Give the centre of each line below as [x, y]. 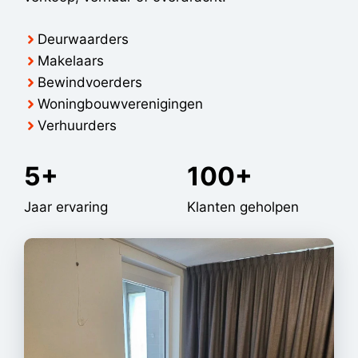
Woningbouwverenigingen [120, 103]
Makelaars [71, 60]
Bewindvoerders [90, 82]
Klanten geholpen [243, 207]
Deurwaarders [83, 39]
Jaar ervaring [66, 207]
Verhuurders [77, 125]
